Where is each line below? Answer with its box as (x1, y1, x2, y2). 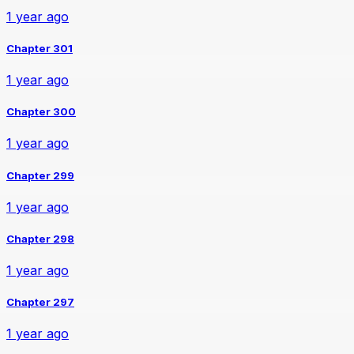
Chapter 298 (6, 232, 74, 245)
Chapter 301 (6, 41, 73, 55)
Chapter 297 (6, 296, 74, 309)
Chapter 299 (6, 168, 74, 182)
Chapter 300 (6, 105, 76, 119)
